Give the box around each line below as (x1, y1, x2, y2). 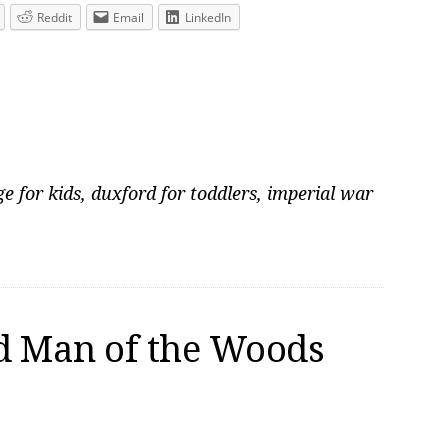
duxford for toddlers (91, 183, 257, 204)
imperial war (267, 183, 373, 204)
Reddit (37, 9, 72, 26)
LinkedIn (185, 9, 231, 26)
